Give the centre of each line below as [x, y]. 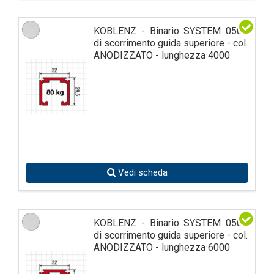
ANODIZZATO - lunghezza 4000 [162, 55]
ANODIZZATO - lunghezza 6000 [162, 247]
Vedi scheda [141, 172]
